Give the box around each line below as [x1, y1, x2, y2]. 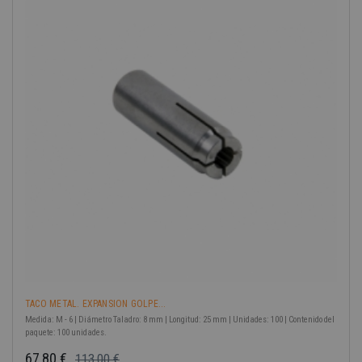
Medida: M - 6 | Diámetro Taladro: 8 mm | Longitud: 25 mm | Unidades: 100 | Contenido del [25, 314, 335, 325]
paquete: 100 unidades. [25, 326, 107, 338]
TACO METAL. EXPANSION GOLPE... [25, 297, 166, 309]
